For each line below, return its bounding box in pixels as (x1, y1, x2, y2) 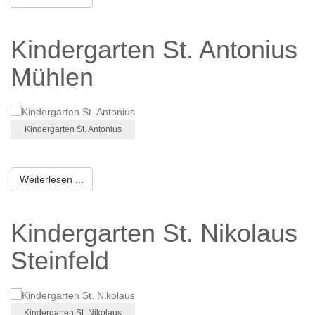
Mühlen (11, 63, 94, 92)
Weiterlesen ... (20, 174, 84, 186)
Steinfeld (11, 246, 109, 276)
